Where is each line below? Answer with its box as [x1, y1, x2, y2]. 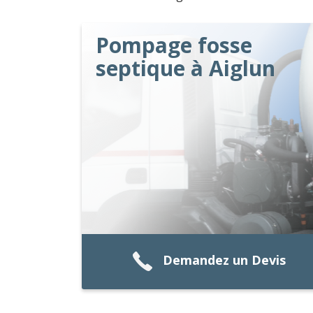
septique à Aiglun [96, 54, 275, 82]
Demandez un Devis [162, 252, 286, 269]
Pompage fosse [96, 31, 252, 59]
